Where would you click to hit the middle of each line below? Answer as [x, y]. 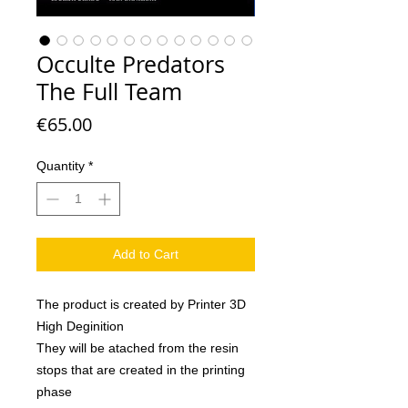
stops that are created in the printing [141, 370]
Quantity [61, 166]
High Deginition [80, 326]
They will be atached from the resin [138, 348]
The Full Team [109, 92]
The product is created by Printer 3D [141, 304]
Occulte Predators [131, 64]
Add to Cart [146, 254]
